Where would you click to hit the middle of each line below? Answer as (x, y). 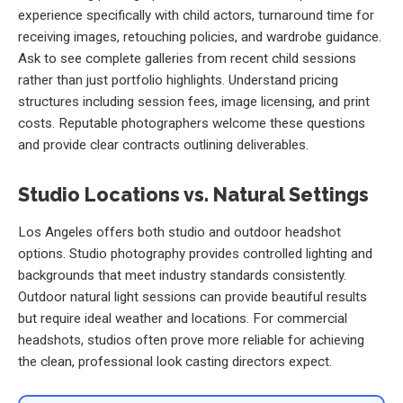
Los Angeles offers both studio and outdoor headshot (179, 233)
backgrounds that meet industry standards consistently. (182, 276)
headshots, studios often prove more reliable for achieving (191, 340)
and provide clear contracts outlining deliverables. (163, 144)
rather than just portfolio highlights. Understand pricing (178, 80)
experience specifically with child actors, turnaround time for (196, 15)
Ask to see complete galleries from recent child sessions (187, 58)
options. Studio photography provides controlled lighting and (195, 254)
